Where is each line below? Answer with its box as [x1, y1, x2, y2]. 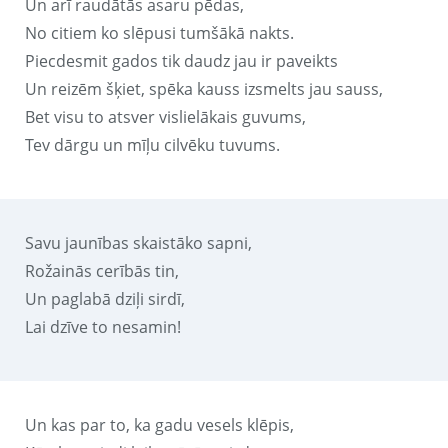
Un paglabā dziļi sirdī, [25, 287, 185, 310]
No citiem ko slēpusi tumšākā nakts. [25, 21, 294, 44]
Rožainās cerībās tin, [25, 259, 179, 282]
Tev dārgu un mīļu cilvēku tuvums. [25, 133, 280, 156]
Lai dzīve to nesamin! [25, 315, 181, 338]
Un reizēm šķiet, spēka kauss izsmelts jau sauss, [25, 77, 383, 100]
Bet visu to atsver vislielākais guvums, [25, 105, 306, 128]
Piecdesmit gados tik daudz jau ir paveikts [25, 49, 338, 72]
